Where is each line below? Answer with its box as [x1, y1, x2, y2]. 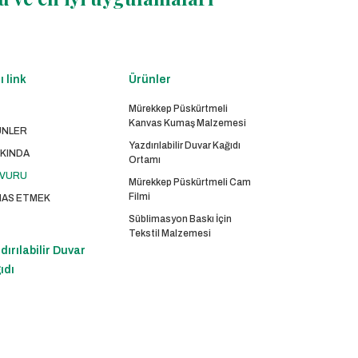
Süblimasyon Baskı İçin [129, 213, 233, 225]
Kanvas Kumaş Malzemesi [129, 117, 247, 129]
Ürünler [129, 74, 172, 86]
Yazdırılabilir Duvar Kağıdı [129, 140, 241, 151]
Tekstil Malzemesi [129, 228, 212, 239]
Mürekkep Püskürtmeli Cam [129, 177, 252, 188]
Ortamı [129, 154, 161, 165]
